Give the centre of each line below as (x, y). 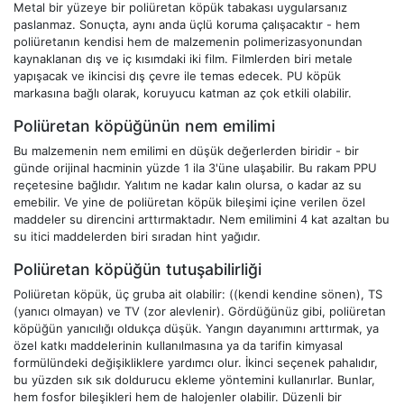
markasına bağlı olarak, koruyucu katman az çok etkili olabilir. (183, 92)
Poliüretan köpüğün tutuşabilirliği (138, 269)
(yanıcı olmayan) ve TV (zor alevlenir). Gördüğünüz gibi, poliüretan (200, 311)
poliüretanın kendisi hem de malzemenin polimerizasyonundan (188, 41)
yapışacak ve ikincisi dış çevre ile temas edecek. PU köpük (177, 75)
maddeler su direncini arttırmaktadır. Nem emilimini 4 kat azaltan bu (202, 219)
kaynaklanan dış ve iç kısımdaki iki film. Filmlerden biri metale (183, 58)
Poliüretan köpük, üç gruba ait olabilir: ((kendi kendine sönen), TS (198, 294)
